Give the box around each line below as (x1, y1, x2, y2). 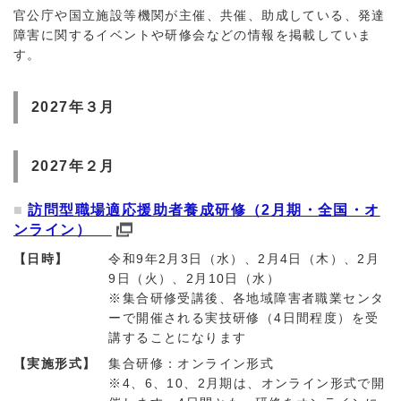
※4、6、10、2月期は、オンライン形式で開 (108, 376, 386, 390)
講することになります (108, 330, 247, 345)
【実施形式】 (13, 356, 97, 371)
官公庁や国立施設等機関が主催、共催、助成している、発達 (13, 8, 386, 22)
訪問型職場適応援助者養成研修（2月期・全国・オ (28, 202, 380, 218)
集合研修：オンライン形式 (108, 356, 275, 371)
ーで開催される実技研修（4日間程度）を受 (108, 311, 380, 325)
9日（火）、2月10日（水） (108, 271, 281, 286)
